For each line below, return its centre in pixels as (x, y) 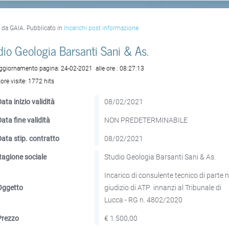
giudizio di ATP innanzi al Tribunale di (163, 187)
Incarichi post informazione (101, 28)
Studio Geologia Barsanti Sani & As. (160, 157)
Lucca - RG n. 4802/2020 (144, 200)
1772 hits (41, 81)
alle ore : (107, 68)
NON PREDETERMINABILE (146, 120)
